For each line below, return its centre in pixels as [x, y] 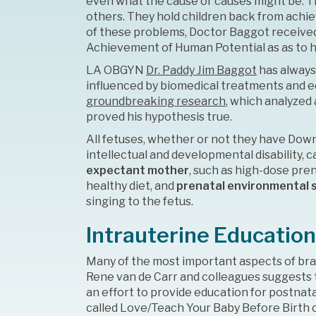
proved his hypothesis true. [159, 117]
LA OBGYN [116, 71]
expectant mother [138, 171]
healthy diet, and [131, 186]
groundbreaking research [156, 102]
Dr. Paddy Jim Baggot [201, 71]
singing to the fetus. [140, 202]
